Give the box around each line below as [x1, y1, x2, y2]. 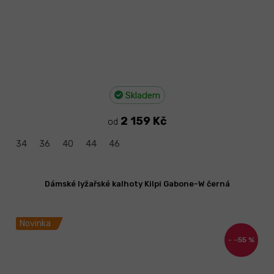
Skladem [122, 90, 160, 102]
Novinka [20, 218, 51, 229]
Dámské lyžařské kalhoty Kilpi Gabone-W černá [44, 179, 230, 189]
